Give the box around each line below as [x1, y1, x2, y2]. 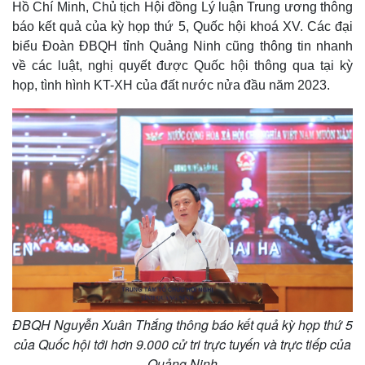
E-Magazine [197, 213, 259, 226]
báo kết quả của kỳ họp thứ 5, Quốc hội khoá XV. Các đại [12, 20, 353, 33]
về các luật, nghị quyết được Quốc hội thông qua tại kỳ [12, 59, 353, 73]
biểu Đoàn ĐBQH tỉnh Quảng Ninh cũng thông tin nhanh [12, 39, 353, 53]
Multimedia [192, 158, 253, 171]
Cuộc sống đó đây [17, 196, 111, 209]
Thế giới [12, 158, 59, 171]
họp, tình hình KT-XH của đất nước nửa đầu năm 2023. [12, 78, 330, 92]
